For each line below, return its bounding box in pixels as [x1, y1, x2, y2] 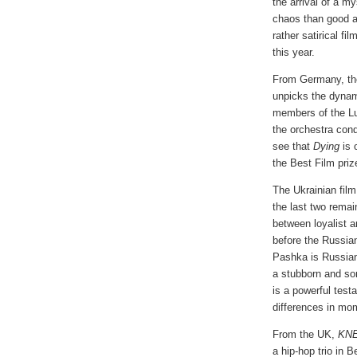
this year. [273, 45, 315, 58]
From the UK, [273, 328, 338, 340]
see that [273, 139, 313, 152]
